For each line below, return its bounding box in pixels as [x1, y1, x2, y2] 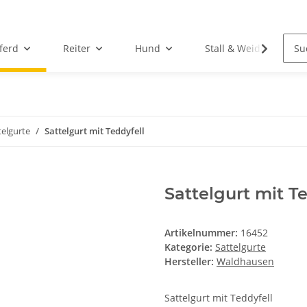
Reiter [62, 42, 90, 56]
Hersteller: [164, 255, 214, 269]
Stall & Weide [204, 42, 266, 56]
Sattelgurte [215, 241, 266, 254]
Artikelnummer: [164, 226, 241, 240]
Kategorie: [164, 241, 215, 254]
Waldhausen [217, 255, 274, 269]
